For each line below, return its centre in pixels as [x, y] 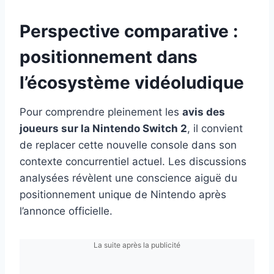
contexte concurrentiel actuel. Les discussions [133, 162]
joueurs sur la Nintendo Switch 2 [103, 129]
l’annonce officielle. [66, 211]
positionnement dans [109, 57]
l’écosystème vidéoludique [132, 83]
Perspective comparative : [129, 31]
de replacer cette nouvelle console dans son [128, 145]
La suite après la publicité [137, 245]
